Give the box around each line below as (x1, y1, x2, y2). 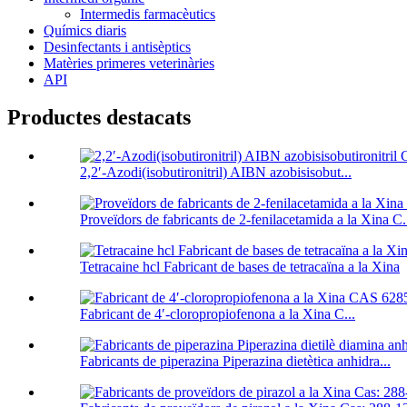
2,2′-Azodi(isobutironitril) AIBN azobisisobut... (80, 164, 352, 181)
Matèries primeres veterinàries (44, 55, 214, 71)
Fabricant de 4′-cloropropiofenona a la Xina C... (80, 306, 355, 323)
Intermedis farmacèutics (80, 5, 215, 22)
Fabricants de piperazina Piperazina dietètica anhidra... (80, 353, 391, 370)
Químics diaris (44, 22, 126, 38)
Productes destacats (7, 105, 191, 130)
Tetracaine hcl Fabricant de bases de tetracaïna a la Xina (80, 259, 400, 275)
